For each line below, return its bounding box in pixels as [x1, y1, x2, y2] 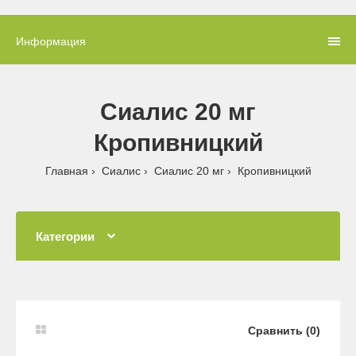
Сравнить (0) [248, 323, 320, 337]
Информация [16, 34, 86, 48]
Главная [44, 164, 88, 177]
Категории [36, 229, 95, 243]
